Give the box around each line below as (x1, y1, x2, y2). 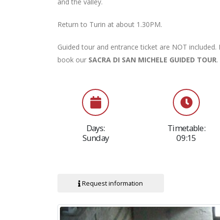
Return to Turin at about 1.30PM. (57, 20, 162, 29)
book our (57, 55, 88, 64)
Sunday (82, 132, 109, 143)
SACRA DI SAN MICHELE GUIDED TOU (88, 55, 212, 64)
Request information (81, 178, 143, 188)
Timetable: (167, 122, 205, 134)
